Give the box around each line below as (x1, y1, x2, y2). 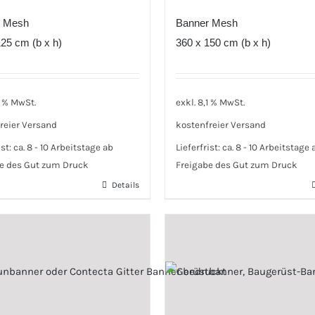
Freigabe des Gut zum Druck (176, 159, 297, 170)
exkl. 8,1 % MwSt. (176, 97, 245, 108)
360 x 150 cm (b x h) (176, 36, 271, 49)
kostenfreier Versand (176, 120, 266, 131)
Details (112, 180, 139, 191)
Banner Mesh (176, 16, 238, 29)
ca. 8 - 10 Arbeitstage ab (13, 141, 113, 153)
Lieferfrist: (176, 141, 222, 153)
